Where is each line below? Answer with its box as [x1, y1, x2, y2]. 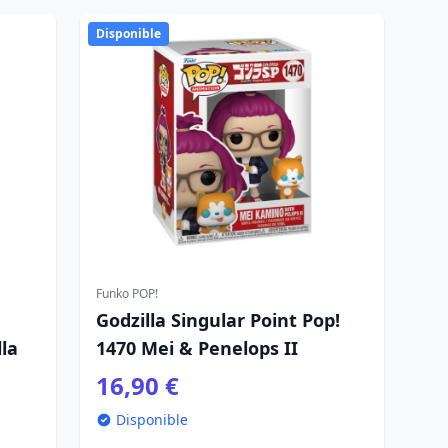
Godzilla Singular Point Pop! [96, 308, 340, 332]
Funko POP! [96, 285, 158, 302]
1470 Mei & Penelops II [96, 336, 298, 360]
